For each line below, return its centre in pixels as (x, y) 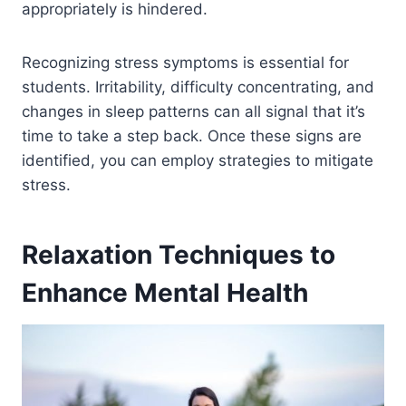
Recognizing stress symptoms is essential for (185, 63)
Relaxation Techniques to (179, 255)
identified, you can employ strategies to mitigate (198, 161)
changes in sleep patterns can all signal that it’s (193, 112)
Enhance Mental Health (165, 293)
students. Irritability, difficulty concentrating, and (198, 87)
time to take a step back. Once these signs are (192, 136)
